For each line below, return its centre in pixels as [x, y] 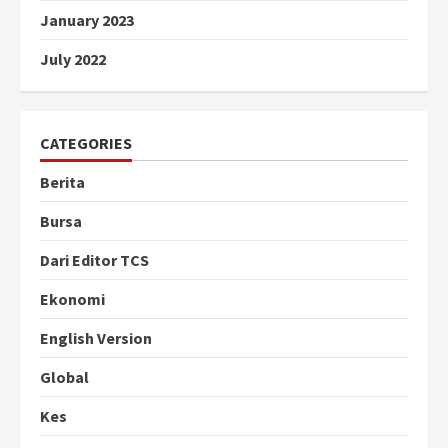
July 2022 [73, 59]
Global [64, 377]
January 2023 [87, 20]
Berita [62, 182]
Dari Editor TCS [94, 260]
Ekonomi [72, 299]
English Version [96, 338]
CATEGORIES [86, 143]
